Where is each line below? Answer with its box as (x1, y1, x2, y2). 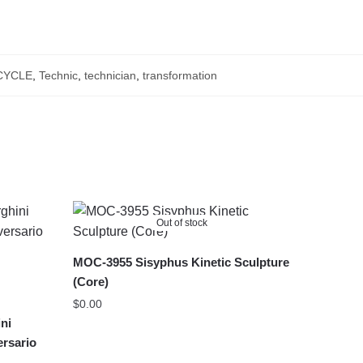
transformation (142, 69, 217, 83)
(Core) (72, 275, 109, 289)
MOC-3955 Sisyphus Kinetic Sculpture (72, 255, 289, 270)
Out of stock (156, 217, 208, 229)
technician (83, 69, 136, 83)
